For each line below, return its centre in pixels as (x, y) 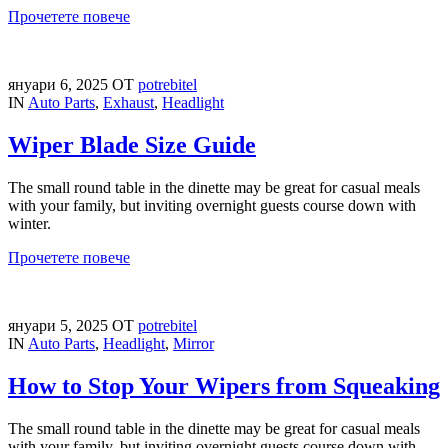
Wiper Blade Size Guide (132, 145)
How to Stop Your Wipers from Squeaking (224, 385)
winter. (29, 223)
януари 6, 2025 (60, 85)
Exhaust (128, 103)
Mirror (193, 343)
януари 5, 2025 (60, 325)
